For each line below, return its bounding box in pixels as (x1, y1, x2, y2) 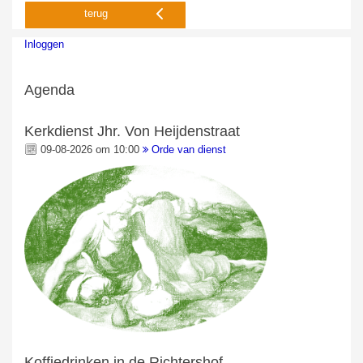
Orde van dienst (152, 143, 226, 156)
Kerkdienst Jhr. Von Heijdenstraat (24, 123, 240, 140)
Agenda (24, 82, 75, 99)
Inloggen (24, 38, 64, 51)
